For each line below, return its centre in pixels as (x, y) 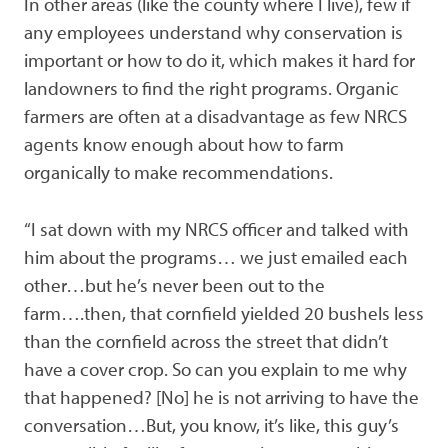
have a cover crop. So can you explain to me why (215, 369)
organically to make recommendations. (178, 172)
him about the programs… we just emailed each (216, 257)
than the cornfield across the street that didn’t (206, 341)
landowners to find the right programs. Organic (211, 88)
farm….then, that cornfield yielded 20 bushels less (224, 313)
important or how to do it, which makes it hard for (219, 60)
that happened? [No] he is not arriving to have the (221, 397)
